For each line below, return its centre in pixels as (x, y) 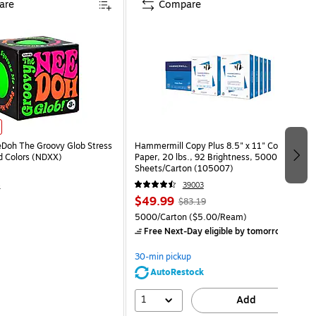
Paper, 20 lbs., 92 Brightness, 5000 (206, 157)
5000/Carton (160, 217)
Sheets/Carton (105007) (184, 168)
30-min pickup (163, 256)
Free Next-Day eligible (188, 231)
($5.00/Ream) (217, 217)
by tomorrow (259, 231)
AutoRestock (177, 272)
